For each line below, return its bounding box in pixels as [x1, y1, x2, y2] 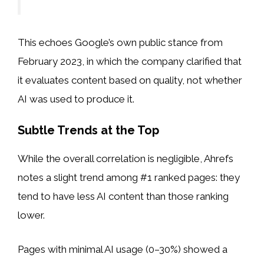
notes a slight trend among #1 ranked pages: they [18, 171, 240, 184]
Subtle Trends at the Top [18, 123, 159, 138]
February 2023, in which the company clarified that [18, 55, 242, 67]
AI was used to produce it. [18, 93, 134, 105]
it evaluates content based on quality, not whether [18, 74, 242, 86]
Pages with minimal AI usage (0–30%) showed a [18, 243, 227, 255]
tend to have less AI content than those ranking [18, 190, 229, 203]
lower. [18, 209, 45, 222]
